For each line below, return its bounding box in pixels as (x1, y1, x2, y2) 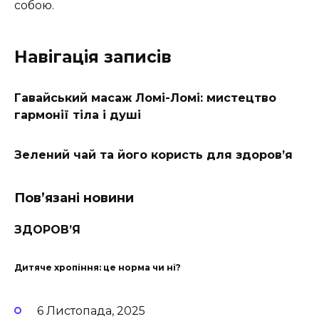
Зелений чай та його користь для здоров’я (14, 148, 293, 162)
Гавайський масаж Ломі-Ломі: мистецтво (14, 91, 276, 105)
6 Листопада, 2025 (37, 303, 145, 318)
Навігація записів (14, 47, 172, 68)
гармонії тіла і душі (14, 108, 141, 122)
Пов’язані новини (14, 190, 134, 206)
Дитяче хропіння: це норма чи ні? (14, 261, 181, 273)
